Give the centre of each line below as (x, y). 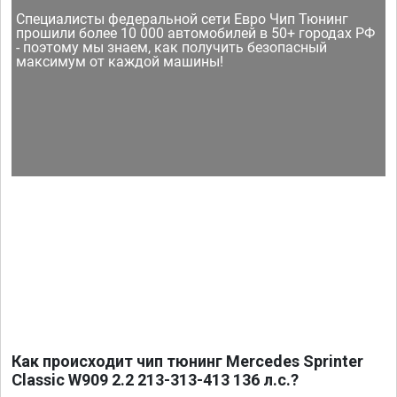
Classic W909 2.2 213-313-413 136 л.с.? (155, 379)
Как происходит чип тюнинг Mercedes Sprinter (187, 361)
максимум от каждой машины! (120, 61)
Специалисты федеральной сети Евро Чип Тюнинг (183, 19)
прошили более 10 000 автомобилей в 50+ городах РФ (196, 33)
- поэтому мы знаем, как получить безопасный (172, 47)
